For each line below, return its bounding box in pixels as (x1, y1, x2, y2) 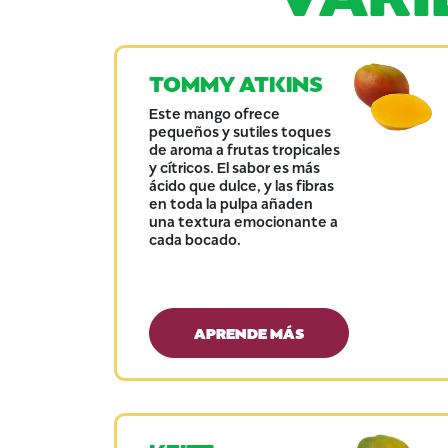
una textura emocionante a (149, 211, 338, 230)
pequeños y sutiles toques (149, 121, 331, 140)
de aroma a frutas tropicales (149, 139, 340, 158)
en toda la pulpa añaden (149, 193, 313, 212)
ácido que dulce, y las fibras (149, 175, 334, 194)
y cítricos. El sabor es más (149, 157, 320, 176)
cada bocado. (149, 229, 241, 248)
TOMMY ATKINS (149, 67, 323, 96)
